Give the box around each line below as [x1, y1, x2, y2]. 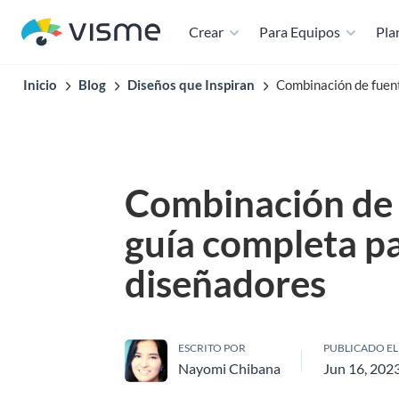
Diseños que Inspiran [127, 77, 255, 93]
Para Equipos [259, 23, 340, 40]
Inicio [23, 77, 57, 93]
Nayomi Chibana [178, 360, 281, 377]
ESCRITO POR [178, 341, 246, 354]
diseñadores [125, 261, 326, 305]
